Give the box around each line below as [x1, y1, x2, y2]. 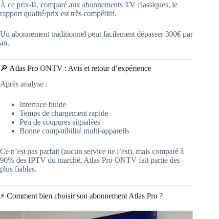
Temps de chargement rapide [20, 109, 108, 118]
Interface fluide [20, 100, 66, 109]
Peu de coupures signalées [20, 118, 100, 127]
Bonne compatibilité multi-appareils [20, 127, 129, 135]
